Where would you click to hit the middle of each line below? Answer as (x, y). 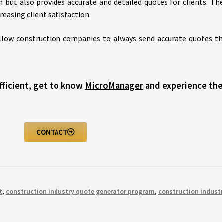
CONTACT (52, 132)
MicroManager (114, 85)
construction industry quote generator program (80, 191)
